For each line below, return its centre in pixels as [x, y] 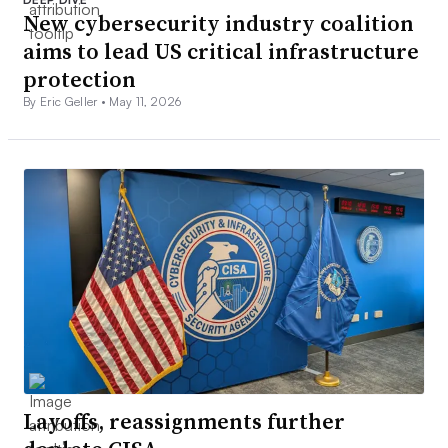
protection [79, 78]
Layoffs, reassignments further [184, 421]
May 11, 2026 [145, 101]
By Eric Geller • [66, 101]
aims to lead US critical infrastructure [221, 50]
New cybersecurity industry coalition [218, 22]
